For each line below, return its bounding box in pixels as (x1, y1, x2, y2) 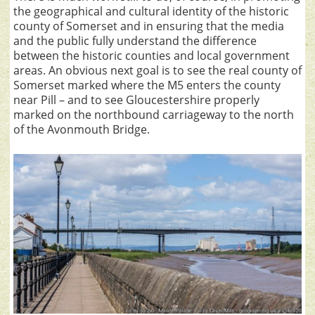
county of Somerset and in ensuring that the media (13, 18, 284, 34)
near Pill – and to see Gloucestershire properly (13, 92, 259, 108)
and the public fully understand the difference (13, 33, 257, 49)
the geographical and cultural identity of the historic (13, 4, 289, 20)
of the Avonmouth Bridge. (13, 122, 150, 138)
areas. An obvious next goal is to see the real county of (13, 63, 302, 79)
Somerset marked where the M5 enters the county (13, 77, 281, 94)
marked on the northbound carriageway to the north (13, 107, 294, 123)
